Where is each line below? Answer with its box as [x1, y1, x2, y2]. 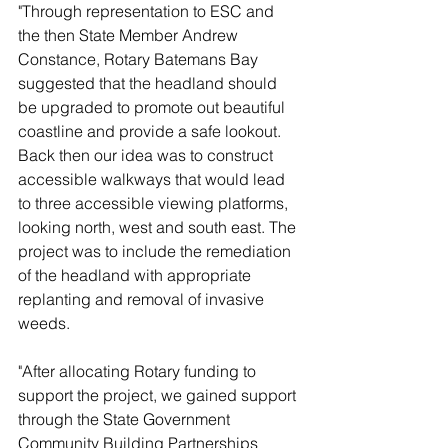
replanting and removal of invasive [18, 289, 268, 309]
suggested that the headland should [18, 73, 281, 93]
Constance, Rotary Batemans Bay [18, 49, 262, 69]
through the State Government [18, 409, 234, 429]
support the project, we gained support [18, 385, 300, 405]
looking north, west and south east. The [18, 217, 300, 237]
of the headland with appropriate [18, 265, 255, 285]
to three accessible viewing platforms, [18, 193, 292, 213]
